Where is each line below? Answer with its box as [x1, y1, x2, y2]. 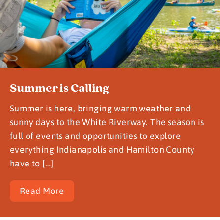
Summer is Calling [10, 81, 110, 96]
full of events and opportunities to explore [10, 130, 181, 141]
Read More [20, 185, 64, 196]
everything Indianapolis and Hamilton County [10, 144, 195, 155]
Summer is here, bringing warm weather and [10, 103, 191, 113]
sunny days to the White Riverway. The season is [10, 116, 204, 127]
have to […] [10, 158, 54, 168]
